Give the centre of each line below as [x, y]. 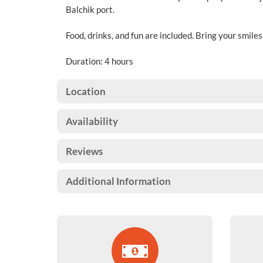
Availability [92, 121]
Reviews [84, 151]
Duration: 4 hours [100, 61]
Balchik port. [90, 9]
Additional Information [118, 181]
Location [86, 91]
